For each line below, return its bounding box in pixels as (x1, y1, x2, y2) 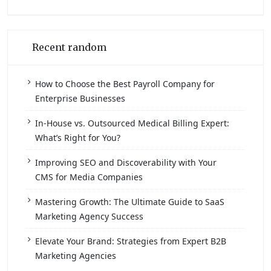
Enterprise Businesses (35, 93, 125, 104)
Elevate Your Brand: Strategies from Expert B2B (35, 235, 226, 247)
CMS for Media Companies (35, 171, 143, 183)
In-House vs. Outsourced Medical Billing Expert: (35, 117, 229, 129)
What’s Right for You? (35, 132, 120, 143)
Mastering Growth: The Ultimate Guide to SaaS (35, 196, 224, 207)
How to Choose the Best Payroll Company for (35, 78, 215, 90)
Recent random (32, 41, 106, 53)
